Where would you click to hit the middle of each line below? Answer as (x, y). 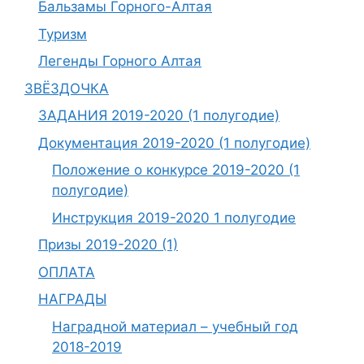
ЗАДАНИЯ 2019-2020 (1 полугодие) (159, 115)
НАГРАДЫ (72, 299)
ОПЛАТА (67, 272)
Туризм (63, 34)
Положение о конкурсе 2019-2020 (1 (176, 170)
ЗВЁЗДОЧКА (67, 88)
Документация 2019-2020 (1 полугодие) (174, 143)
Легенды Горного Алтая (120, 61)
